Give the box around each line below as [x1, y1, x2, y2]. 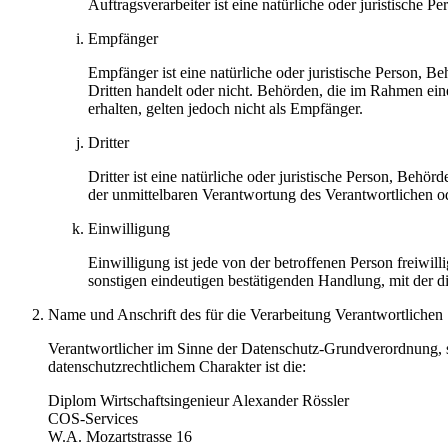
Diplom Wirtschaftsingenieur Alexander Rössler [48, 391, 349, 409]
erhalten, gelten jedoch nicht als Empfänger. [88, 99, 363, 117]
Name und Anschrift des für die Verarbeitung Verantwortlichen [48, 305, 443, 323]
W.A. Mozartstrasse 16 [48, 427, 192, 445]
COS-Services [48, 409, 138, 427]
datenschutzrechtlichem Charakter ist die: [48, 357, 306, 375]
